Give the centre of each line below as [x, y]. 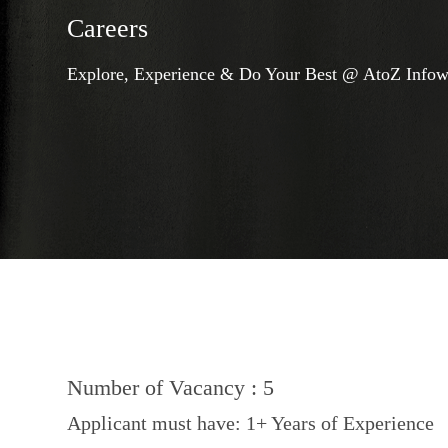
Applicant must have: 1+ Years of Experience [251, 422]
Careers [108, 28]
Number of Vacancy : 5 [171, 387]
